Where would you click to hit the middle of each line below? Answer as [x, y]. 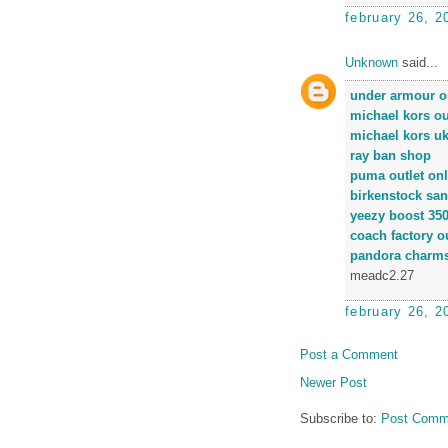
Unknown [371, 62]
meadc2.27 [382, 275]
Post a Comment [349, 354]
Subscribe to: [340, 418]
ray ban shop [390, 155]
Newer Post [333, 382]
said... [418, 62]
